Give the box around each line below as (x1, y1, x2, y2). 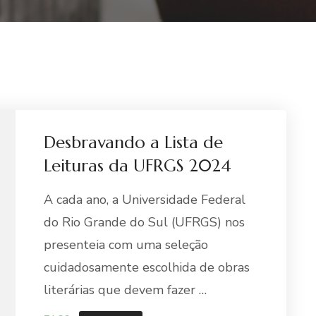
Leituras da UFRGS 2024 (44, 155, 232, 176)
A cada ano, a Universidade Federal (44, 191, 246, 208)
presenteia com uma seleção (44, 236, 209, 253)
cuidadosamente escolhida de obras (44, 259, 250, 276)
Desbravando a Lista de (44, 132, 224, 153)
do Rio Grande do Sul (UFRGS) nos (44, 214, 245, 231)
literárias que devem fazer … (44, 281, 207, 298)
